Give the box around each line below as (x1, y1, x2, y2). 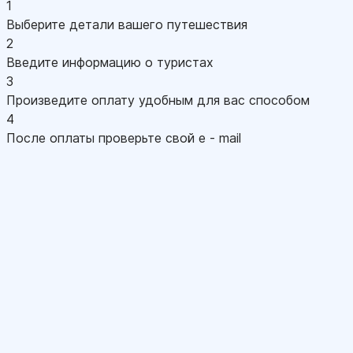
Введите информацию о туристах (6, 54, 214, 70)
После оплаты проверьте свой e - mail (6, 130, 241, 146)
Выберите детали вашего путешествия (6, 17, 247, 32)
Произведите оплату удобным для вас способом (6, 92, 310, 108)
